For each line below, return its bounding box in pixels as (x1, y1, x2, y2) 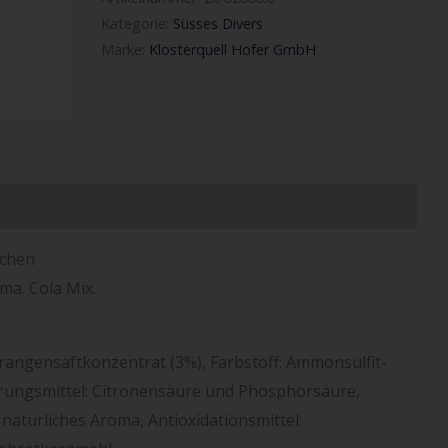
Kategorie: (101, 13, 174, 33)
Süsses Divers (173, 13, 264, 33)
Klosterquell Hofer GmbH (149, 39, 317, 59)
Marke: (101, 39, 150, 59)
